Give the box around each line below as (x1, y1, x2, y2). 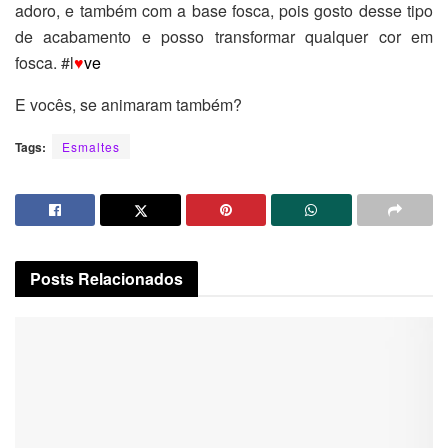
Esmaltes (62, 137, 120, 155)
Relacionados (78, 266, 183, 290)
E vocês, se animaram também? (15, 92, 242, 116)
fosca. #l (15, 50, 74, 74)
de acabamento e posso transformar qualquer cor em (15, 24, 433, 48)
